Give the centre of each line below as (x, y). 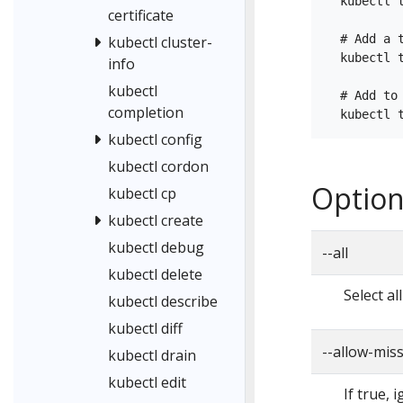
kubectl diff (145, 329)
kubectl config (155, 140)
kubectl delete (155, 275)
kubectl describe (163, 302)
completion (146, 113)
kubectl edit (147, 383)
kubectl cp (142, 194)
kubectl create (156, 221)
